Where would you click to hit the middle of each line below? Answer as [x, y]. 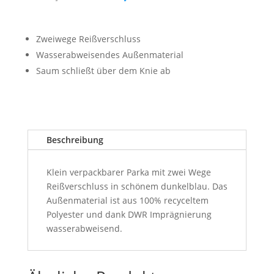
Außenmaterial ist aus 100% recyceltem [127, 200]
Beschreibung [75, 140]
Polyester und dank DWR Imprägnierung [129, 214]
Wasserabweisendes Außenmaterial [109, 55]
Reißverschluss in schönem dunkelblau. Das [137, 186]
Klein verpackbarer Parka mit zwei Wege [128, 172]
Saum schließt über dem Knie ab [103, 71]
